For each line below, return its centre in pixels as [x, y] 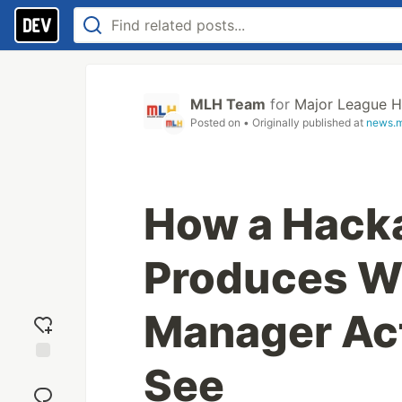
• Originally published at [305, 122]
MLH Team [228, 104]
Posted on [217, 122]
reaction [43, 389]
